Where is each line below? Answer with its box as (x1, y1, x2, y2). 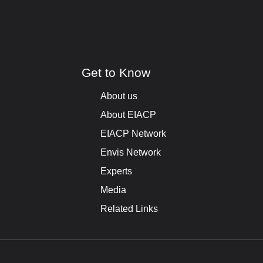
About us (100, 91, 137, 101)
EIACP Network (100, 129, 166, 139)
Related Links (100, 204, 158, 214)
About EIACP (100, 110, 156, 120)
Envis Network (100, 147, 161, 157)
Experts (100, 166, 132, 176)
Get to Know (81, 66, 150, 79)
